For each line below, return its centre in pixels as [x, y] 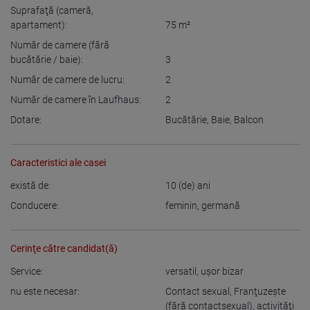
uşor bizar [222, 271]
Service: [27, 271]
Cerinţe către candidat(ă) [64, 248]
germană [221, 206]
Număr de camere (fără [60, 45]
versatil [181, 271]
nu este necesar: [45, 291]
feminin [181, 206]
